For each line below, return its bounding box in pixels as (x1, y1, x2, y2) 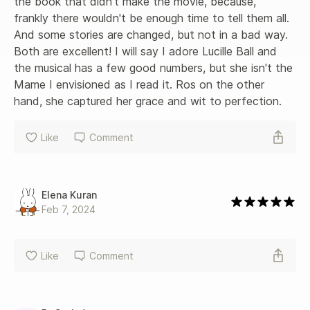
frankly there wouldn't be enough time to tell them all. (14, 11, 293, 26)
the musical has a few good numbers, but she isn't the (14, 61, 296, 75)
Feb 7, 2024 (42, 203, 95, 216)
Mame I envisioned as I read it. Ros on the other (14, 77, 268, 92)
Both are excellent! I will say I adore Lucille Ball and (14, 44, 280, 59)
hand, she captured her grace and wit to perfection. (14, 94, 282, 109)
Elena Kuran (42, 189, 97, 201)
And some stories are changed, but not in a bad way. (14, 28, 291, 42)
